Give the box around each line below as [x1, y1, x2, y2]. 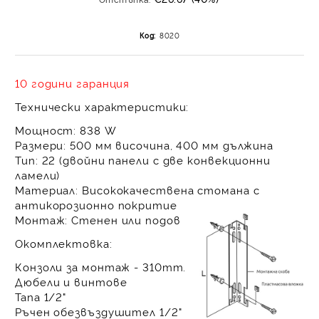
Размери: [15, 137, 67, 152]
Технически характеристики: [15, 99, 189, 114]
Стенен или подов [68, 212, 181, 227]
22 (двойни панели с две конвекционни [38, 152, 271, 167]
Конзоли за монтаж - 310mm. [15, 259, 187, 274]
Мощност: [15, 122, 77, 137]
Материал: [15, 182, 79, 197]
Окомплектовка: [15, 236, 113, 251]
